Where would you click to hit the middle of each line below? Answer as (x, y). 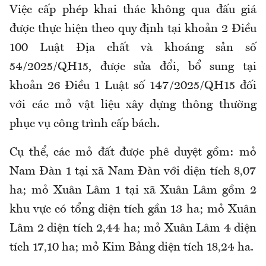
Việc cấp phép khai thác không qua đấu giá (133, 10)
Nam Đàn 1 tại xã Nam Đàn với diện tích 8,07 (133, 172)
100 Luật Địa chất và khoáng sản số (133, 48)
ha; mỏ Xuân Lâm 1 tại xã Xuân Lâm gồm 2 (133, 191)
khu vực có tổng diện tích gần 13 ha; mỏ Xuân (133, 210)
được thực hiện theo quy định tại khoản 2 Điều (133, 29)
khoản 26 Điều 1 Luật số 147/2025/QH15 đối (133, 86)
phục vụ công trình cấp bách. (85, 124)
